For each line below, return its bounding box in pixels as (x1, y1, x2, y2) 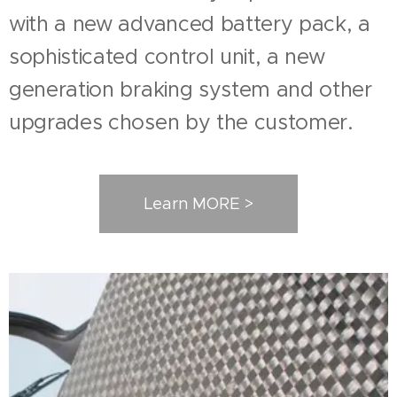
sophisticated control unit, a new (9, 43, 325, 70)
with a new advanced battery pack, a (9, 11, 370, 37)
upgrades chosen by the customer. (9, 109, 354, 136)
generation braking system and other (9, 76, 372, 103)
